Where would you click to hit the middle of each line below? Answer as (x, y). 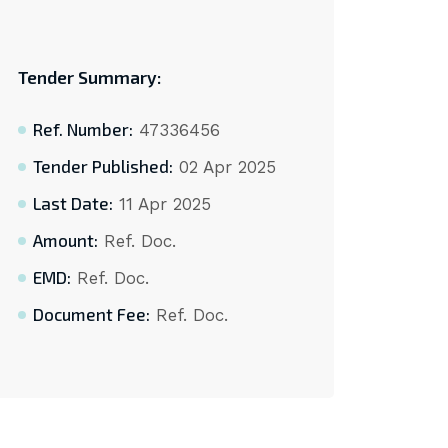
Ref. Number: (82, 129)
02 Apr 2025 (224, 167)
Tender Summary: (89, 78)
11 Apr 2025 (161, 204)
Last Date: (72, 203)
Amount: (65, 240)
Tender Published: (102, 166)
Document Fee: (91, 314)
